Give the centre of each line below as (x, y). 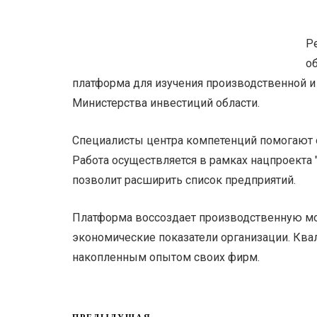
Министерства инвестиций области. (166, 103)
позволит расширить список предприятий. (184, 180)
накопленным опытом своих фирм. (166, 257)
